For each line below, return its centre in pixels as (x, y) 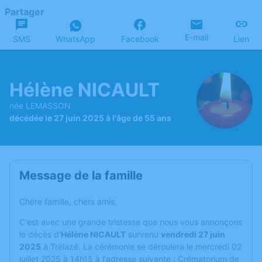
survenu (143, 234)
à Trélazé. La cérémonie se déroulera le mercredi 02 (141, 247)
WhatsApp (76, 39)
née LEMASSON (40, 105)
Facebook (140, 39)
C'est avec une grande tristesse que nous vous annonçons (131, 222)
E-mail (196, 37)
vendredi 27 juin (193, 234)
